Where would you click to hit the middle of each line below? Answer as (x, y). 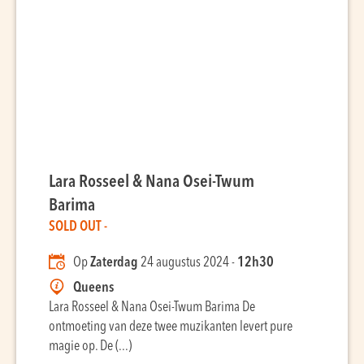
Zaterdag (114, 263)
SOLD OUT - (78, 227)
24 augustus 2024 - (188, 263)
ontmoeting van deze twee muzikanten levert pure (171, 327)
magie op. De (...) (90, 347)
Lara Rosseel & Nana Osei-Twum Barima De (152, 308)
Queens (93, 288)
